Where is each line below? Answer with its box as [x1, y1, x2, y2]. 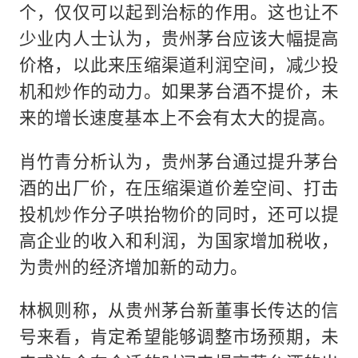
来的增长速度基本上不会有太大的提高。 [18, 105, 336, 129]
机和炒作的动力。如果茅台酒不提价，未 [18, 79, 340, 103]
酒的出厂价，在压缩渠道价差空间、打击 [18, 175, 340, 199]
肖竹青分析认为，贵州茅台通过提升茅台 [18, 149, 340, 173]
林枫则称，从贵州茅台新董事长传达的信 [18, 298, 340, 322]
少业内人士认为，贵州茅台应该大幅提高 [18, 26, 340, 50]
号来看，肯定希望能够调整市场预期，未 [18, 324, 340, 348]
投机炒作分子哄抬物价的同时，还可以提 [18, 201, 340, 225]
